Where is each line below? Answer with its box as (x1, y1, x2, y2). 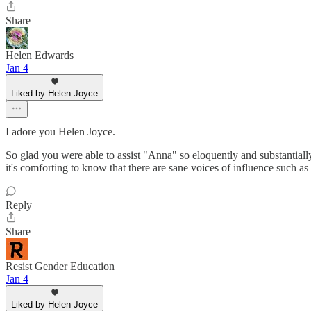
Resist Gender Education (6, 260, 115, 272)
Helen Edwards (6, 49, 74, 61)
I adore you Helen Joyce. (6, 126, 115, 137)
